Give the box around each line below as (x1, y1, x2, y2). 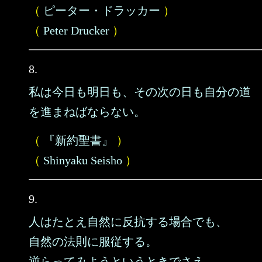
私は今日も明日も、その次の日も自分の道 (29, 85, 251, 98)
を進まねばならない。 (29, 105, 146, 118)
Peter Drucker (43, 24, 109, 37)
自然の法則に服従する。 (29, 235, 157, 248)
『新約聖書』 (43, 134, 113, 147)
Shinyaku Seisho (43, 154, 122, 167)
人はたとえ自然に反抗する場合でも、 (29, 215, 227, 228)
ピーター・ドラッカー (43, 4, 160, 17)
